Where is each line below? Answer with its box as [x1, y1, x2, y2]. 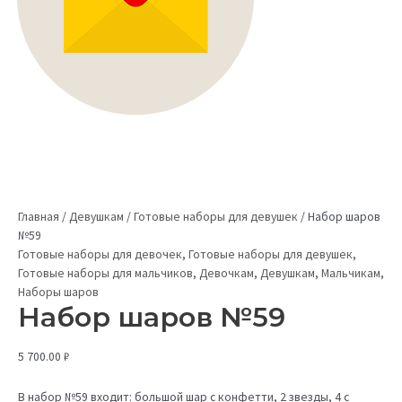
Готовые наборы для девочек [18, 246, 182, 262]
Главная [18, 208, 59, 224]
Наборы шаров [18, 284, 99, 300]
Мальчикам [321, 265, 380, 281]
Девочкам [199, 265, 254, 281]
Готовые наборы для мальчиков [18, 265, 193, 281]
